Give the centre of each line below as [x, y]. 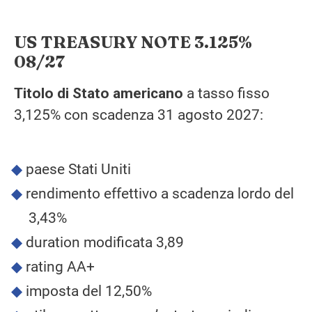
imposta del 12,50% [88, 291]
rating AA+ [60, 266]
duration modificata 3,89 [104, 242]
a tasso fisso [226, 94]
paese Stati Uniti [78, 169]
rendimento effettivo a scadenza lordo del [159, 193]
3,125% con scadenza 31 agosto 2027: [139, 115]
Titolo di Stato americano [99, 94]
